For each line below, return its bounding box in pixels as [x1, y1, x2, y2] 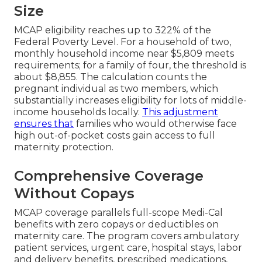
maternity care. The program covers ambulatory [14, 230, 239, 242]
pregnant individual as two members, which [14, 82, 218, 94]
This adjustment [142, 106, 218, 118]
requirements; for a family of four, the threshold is [14, 59, 246, 71]
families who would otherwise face [74, 118, 237, 129]
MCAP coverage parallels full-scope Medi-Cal [14, 206, 223, 218]
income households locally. [14, 106, 142, 118]
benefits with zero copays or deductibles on [14, 218, 219, 230]
